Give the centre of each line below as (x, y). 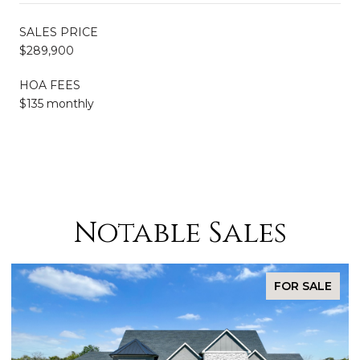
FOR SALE (303, 286)
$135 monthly (57, 103)
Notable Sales (180, 233)
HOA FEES (50, 85)
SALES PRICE (59, 32)
